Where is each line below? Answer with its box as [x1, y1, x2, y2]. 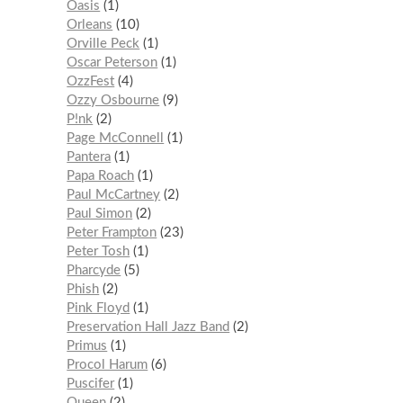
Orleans [67, 18, 113, 32]
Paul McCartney [67, 188, 161, 202]
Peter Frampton [67, 226, 157, 240]
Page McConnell [67, 131, 165, 146]
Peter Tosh [67, 245, 130, 259]
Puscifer [67, 377, 115, 391]
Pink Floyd [67, 301, 130, 316]
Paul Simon [67, 207, 133, 221]
